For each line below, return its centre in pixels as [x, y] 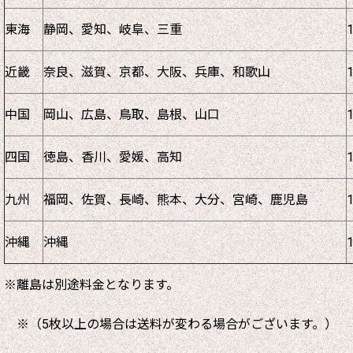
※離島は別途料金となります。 [91, 284]
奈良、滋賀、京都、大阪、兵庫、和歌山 [157, 72]
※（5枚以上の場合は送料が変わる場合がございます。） [171, 324]
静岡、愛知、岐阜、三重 [113, 29]
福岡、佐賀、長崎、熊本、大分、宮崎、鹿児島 [176, 199]
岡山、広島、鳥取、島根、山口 [132, 114]
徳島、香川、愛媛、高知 [113, 157]
